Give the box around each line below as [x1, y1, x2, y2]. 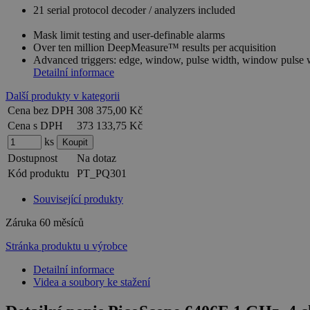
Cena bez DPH [8, 104, 74, 117]
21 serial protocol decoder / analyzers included [33, 4, 235, 17]
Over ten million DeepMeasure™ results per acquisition [33, 42, 276, 54]
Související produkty [33, 193, 123, 206]
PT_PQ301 [77, 167, 127, 180]
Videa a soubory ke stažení [33, 276, 150, 289]
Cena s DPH [8, 120, 63, 132]
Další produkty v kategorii [6, 90, 120, 102]
